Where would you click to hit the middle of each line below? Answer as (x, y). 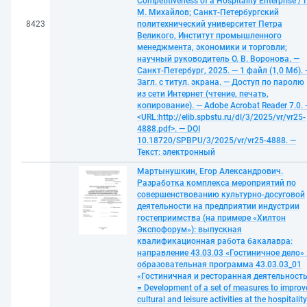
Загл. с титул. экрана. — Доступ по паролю (221, 82)
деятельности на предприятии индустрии (218, 206)
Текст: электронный (176, 152)
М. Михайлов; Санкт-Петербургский (208, 12)
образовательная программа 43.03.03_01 (219, 265)
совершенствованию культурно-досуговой (221, 195)
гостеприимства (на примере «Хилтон (211, 218)
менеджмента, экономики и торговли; (212, 47)
